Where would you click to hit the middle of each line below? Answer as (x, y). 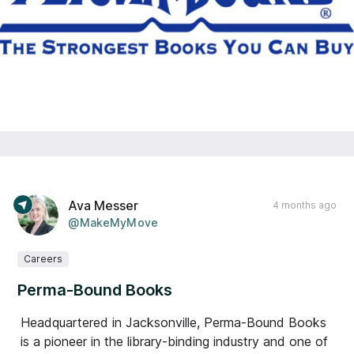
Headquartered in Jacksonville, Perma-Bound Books (174, 322)
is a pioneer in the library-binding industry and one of (175, 341)
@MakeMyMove (113, 222)
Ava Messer (104, 205)
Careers (43, 258)
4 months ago (304, 205)
